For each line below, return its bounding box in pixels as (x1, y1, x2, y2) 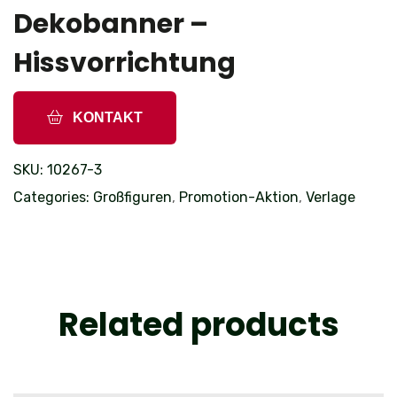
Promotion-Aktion (179, 188, 299, 206)
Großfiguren (93, 188, 172, 206)
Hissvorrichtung (13, 43, 236, 82)
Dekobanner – (13, 4, 208, 43)
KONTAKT (69, 109, 143, 125)
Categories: (13, 188, 90, 206)
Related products (58, 301, 339, 347)
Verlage (306, 188, 355, 206)
